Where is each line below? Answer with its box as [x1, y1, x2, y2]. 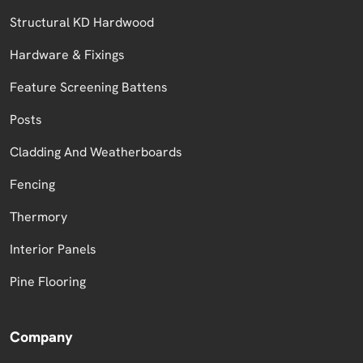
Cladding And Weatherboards [10, 143, 182, 160]
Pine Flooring [10, 272, 86, 290]
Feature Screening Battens [10, 78, 168, 96]
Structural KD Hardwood [10, 13, 154, 31]
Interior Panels [10, 240, 96, 258]
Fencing [10, 175, 55, 193]
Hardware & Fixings [10, 45, 125, 63]
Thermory [10, 207, 67, 225]
